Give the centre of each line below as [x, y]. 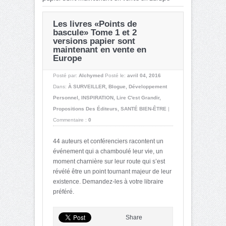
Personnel [66, 97]
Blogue [117, 86]
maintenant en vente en [100, 49]
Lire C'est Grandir [138, 97]
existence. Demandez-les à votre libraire [108, 181]
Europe [67, 58]
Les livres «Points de [95, 24]
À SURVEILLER [87, 86]
